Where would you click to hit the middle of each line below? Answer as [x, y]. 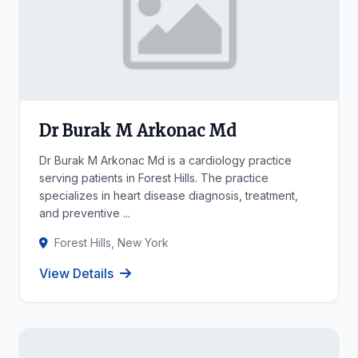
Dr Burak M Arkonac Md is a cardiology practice [165, 160]
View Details [76, 273]
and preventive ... [85, 213]
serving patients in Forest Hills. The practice [154, 178]
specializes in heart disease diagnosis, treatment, [169, 195]
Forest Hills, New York [111, 243]
